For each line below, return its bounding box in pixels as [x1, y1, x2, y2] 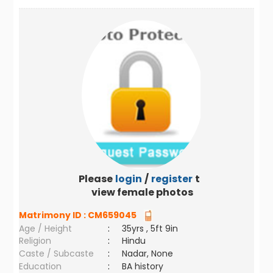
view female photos [91, 185, 194, 199]
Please [78, 172, 113, 186]
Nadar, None [122, 247, 174, 260]
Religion [19, 235, 52, 247]
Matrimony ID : [19, 209, 88, 221]
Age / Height [19, 222, 73, 235]
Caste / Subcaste [19, 247, 94, 260]
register [151, 172, 193, 186]
